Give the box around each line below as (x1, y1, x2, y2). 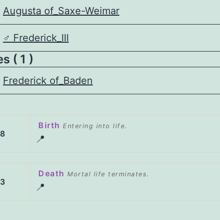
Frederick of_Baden (3, 75, 93, 86)
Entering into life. (63, 122, 128, 130)
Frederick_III (10, 32, 69, 44)
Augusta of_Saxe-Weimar (3, 5, 119, 17)
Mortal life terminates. (67, 170, 150, 178)
